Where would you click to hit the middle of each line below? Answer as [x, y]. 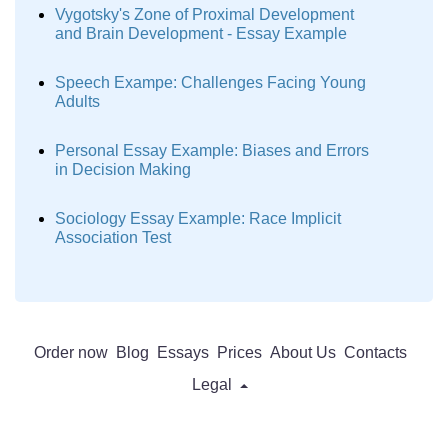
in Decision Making [123, 169]
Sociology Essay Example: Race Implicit [198, 218]
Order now [70, 352]
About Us [302, 352]
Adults [77, 101]
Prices [239, 352]
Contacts [375, 352]
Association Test [113, 237]
